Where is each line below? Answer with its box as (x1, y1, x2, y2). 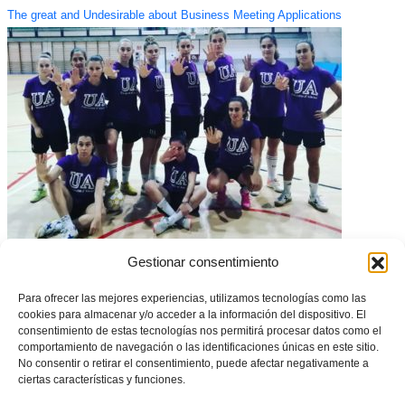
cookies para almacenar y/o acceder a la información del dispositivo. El (18, 307, 366, 321)
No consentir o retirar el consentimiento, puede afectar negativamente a (18, 356, 369, 370)
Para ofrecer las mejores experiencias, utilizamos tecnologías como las (18, 291, 366, 305)
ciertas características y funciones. (18, 372, 185, 386)
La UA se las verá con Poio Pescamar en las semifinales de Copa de (6, 244, 369, 258)
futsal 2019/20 (6, 258, 81, 271)
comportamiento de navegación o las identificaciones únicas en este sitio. (18, 340, 379, 353)
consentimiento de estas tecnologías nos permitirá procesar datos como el (18, 324, 381, 337)
